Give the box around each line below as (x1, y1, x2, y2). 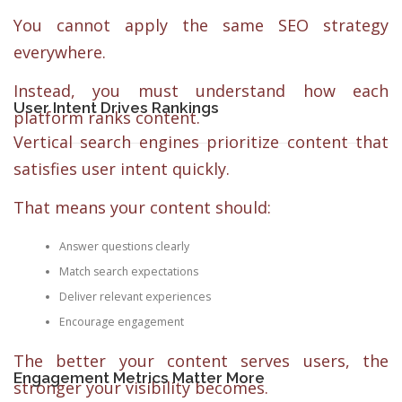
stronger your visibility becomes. (13, 376, 268, 398)
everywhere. (13, 40, 106, 63)
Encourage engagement (58, 313, 184, 329)
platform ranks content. (13, 106, 200, 128)
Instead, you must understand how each (13, 79, 389, 101)
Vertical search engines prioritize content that (13, 131, 389, 153)
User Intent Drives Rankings (13, 98, 219, 117)
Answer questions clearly (58, 238, 189, 254)
